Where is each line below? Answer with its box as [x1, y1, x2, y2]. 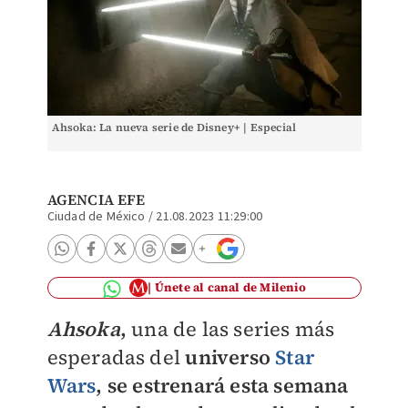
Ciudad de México [46, 208, 146, 226]
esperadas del [46, 343, 186, 371]
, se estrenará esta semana [96, 372, 349, 399]
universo [185, 343, 276, 371]
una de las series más [131, 315, 335, 342]
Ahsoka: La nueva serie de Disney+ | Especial [51, 120, 297, 135]
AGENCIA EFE [46, 189, 146, 209]
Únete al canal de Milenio [154, 280, 306, 295]
